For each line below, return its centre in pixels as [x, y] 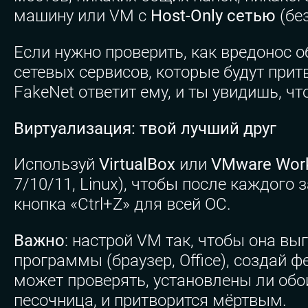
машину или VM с [82, 15]
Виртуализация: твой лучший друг [145, 128]
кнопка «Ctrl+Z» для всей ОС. [122, 205]
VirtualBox [137, 165]
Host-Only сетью [213, 15]
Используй [56, 165]
